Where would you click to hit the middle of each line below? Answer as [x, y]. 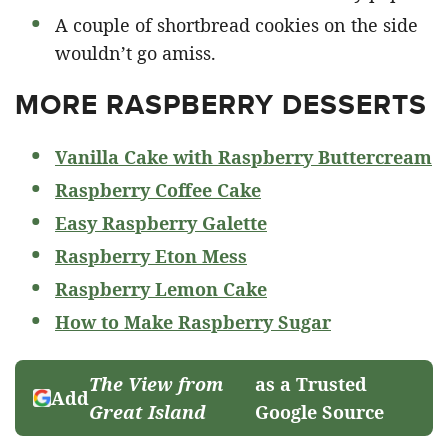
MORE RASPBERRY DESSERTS [221, 104]
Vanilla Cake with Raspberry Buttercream [243, 157]
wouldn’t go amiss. [135, 53]
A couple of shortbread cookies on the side [236, 25]
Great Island [147, 412]
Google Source [320, 412]
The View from [156, 384]
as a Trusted [311, 384]
